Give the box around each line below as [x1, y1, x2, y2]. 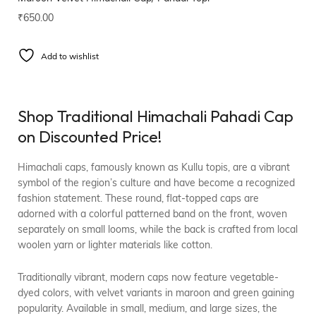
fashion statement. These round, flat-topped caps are [18, 194, 259, 205]
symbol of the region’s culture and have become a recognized [18, 178, 295, 190]
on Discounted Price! [18, 126, 162, 147]
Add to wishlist [41, 53, 99, 62]
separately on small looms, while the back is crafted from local [18, 225, 298, 236]
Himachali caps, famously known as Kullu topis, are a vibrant [18, 163, 290, 174]
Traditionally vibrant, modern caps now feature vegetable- [18, 273, 279, 284]
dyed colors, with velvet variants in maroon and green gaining [18, 288, 294, 300]
